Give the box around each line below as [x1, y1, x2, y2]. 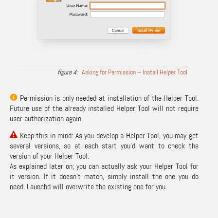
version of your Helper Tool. [10, 150, 89, 161]
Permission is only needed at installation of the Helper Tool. [18, 92, 199, 103]
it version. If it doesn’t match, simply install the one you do [10, 171, 199, 182]
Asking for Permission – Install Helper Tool [81, 67, 187, 76]
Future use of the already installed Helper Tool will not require [10, 103, 199, 113]
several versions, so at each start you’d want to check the [10, 140, 199, 151]
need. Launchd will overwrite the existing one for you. [10, 181, 167, 192]
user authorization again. [10, 113, 83, 124]
